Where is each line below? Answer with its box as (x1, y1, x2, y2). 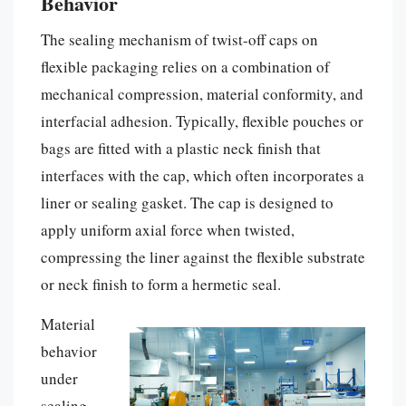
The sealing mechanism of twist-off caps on (41, 28, 318, 50)
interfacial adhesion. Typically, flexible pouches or (41, 110, 363, 131)
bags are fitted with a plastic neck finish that (41, 137, 321, 159)
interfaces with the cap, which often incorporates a (41, 164, 364, 186)
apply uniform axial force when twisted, (41, 218, 295, 240)
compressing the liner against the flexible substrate (41, 246, 365, 267)
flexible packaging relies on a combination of (41, 55, 330, 77)
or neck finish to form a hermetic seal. (41, 273, 281, 295)
